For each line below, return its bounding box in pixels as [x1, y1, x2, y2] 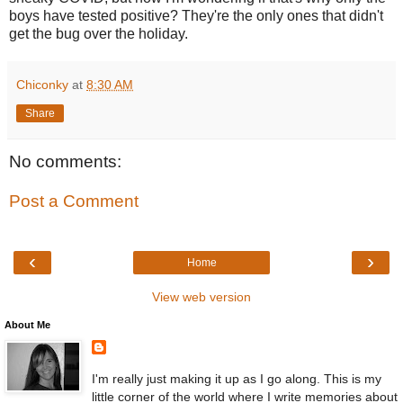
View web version [152, 290, 251, 305]
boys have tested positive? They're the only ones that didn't [9, 8, 383, 24]
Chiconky [16, 77, 68, 93]
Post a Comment [9, 192, 139, 211]
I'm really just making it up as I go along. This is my [91, 371, 381, 386]
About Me [4, 319, 50, 331]
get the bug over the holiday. [9, 26, 192, 42]
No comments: [9, 152, 121, 172]
